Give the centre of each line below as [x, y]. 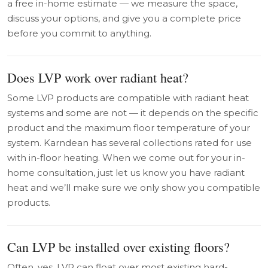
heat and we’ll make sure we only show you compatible [134, 187]
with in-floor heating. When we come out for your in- [126, 157]
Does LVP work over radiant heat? [98, 77]
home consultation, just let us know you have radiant [126, 172]
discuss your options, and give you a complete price [124, 18]
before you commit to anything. [79, 33]
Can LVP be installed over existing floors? [118, 246]
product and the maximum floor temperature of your [129, 127]
